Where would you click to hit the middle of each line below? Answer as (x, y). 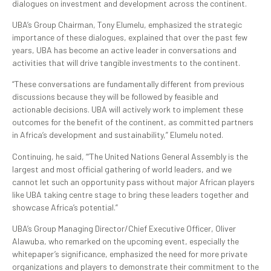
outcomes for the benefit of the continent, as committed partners (133, 122)
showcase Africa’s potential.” (65, 207)
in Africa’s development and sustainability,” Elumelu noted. (118, 135)
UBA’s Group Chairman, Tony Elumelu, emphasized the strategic (127, 24)
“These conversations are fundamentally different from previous (128, 84)
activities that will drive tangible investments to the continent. (126, 62)
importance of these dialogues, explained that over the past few (130, 37)
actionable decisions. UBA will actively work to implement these (128, 109)
